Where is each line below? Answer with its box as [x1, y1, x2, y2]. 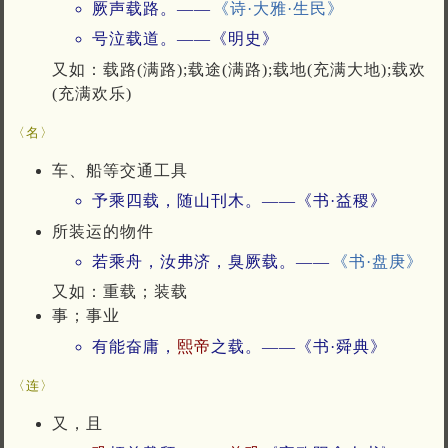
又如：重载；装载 [52, 283, 188, 301]
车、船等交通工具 [52, 161, 188, 179]
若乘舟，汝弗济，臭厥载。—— [92, 253, 330, 271]
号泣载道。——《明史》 [92, 30, 279, 48]
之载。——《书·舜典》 [211, 337, 387, 355]
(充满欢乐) [52, 84, 132, 102]
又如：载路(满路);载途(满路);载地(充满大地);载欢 [52, 60, 426, 78]
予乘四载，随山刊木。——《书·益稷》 [92, 192, 387, 210]
